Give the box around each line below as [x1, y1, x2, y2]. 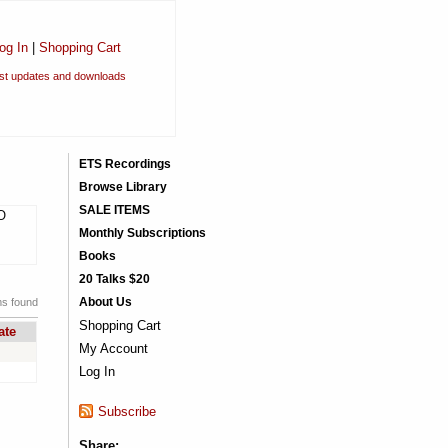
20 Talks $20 [78, 272, 150, 286]
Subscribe [97, 404, 156, 419]
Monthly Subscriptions [78, 226, 206, 240]
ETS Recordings [78, 157, 171, 171]
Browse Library [78, 180, 167, 194]
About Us [78, 295, 132, 309]
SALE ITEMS [78, 203, 150, 217]
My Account [78, 341, 148, 356]
